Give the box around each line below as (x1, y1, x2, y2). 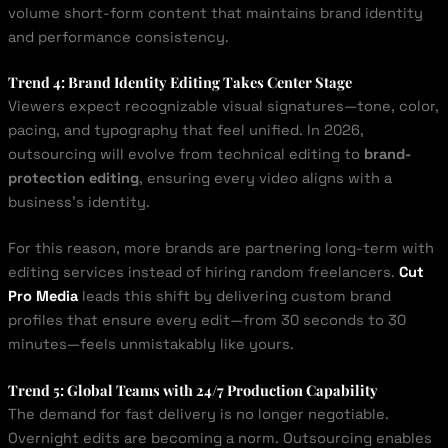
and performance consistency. (7, 27, 229, 46)
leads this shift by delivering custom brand (77, 287, 391, 306)
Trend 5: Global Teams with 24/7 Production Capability (7, 380, 378, 401)
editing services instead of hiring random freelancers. (7, 263, 399, 282)
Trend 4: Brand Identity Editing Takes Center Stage (7, 72, 352, 93)
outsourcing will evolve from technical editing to (7, 145, 364, 164)
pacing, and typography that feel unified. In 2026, (7, 121, 364, 140)
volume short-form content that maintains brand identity (7, 3, 423, 22)
